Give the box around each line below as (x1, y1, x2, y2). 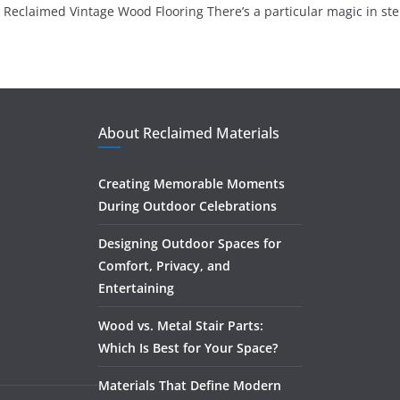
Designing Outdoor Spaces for (98, 235, 281, 252)
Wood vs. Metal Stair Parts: (98, 317, 263, 334)
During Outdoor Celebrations (98, 197, 277, 214)
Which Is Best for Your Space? (98, 339, 278, 356)
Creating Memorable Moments (98, 175, 285, 192)
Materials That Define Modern (98, 377, 281, 394)
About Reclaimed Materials (98, 123, 279, 143)
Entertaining (98, 279, 174, 296)
